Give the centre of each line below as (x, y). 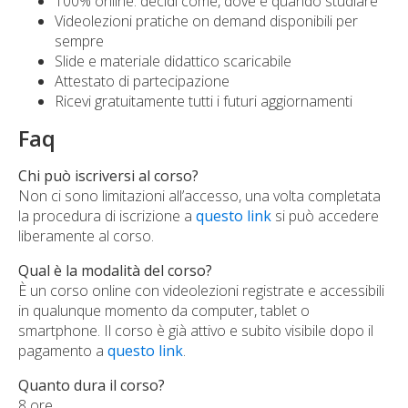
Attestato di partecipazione (142, 81)
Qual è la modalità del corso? (115, 270)
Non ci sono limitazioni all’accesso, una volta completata (199, 196)
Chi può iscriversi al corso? (108, 176)
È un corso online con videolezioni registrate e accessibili (201, 291)
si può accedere (325, 216)
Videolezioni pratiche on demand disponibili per (206, 21)
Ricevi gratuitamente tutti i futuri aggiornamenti (204, 101)
